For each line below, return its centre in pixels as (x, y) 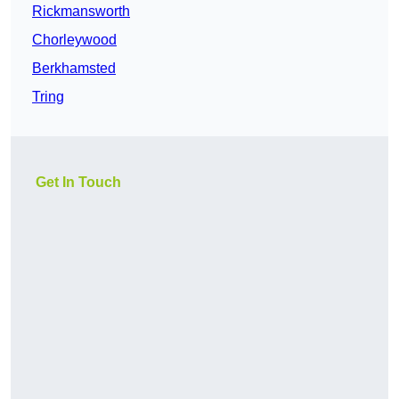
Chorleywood (74, 40)
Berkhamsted (74, 69)
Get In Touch (78, 183)
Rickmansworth (81, 12)
